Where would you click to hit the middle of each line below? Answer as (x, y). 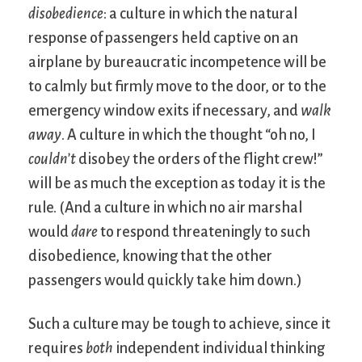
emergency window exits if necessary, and (164, 111)
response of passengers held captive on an (163, 38)
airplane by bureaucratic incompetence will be (177, 63)
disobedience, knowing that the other (150, 257)
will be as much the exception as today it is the (177, 184)
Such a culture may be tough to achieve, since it (179, 324)
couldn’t (52, 160)
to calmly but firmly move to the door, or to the (177, 87)
